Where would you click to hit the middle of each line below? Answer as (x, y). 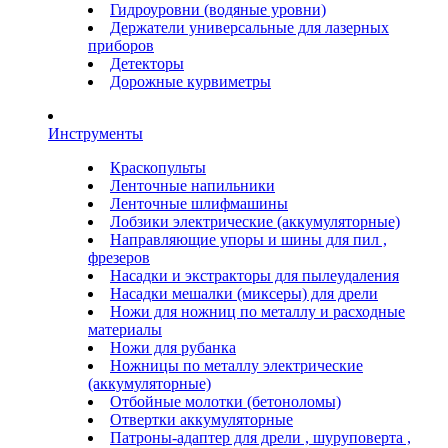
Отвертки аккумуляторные (201, 419)
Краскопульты (158, 167)
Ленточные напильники (192, 185)
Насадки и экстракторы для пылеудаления (254, 275)
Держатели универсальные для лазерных (249, 27)
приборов (121, 45)
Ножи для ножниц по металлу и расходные (257, 311)
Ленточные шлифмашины (199, 203)
